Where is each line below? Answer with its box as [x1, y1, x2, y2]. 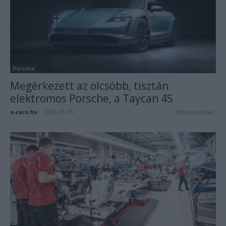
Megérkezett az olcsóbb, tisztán [10, 78, 168, 93]
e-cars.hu [10, 107, 38, 116]
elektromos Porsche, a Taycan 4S [10, 91, 173, 105]
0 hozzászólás [176, 108, 214, 116]
